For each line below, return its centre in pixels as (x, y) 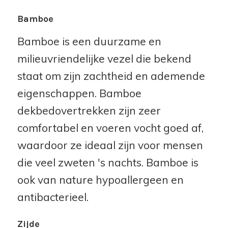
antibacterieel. (53, 197)
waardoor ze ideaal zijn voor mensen (110, 145)
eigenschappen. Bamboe (79, 93)
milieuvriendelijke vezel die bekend (104, 59)
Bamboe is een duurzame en (89, 41)
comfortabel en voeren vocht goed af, (110, 128)
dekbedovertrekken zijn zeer (89, 111)
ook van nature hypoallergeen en (100, 180)
